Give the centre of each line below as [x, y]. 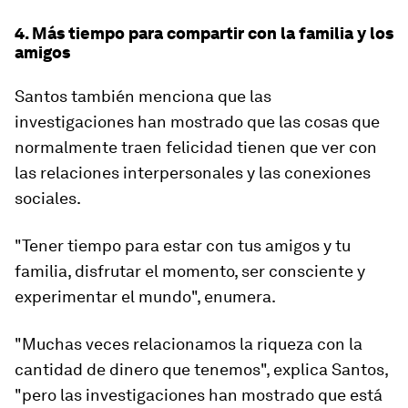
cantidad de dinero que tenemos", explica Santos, [201, 369]
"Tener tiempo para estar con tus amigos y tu [183, 245]
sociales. [48, 198]
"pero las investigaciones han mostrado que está [199, 395]
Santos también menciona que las [143, 96]
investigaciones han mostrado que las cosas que [197, 122]
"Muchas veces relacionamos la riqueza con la [189, 344]
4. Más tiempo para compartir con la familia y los [204, 33]
